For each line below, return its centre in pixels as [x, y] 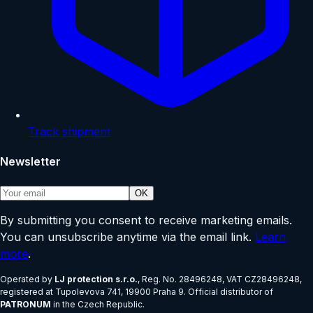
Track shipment [69, 131]
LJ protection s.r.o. [96, 279]
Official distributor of [231, 292]
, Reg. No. [158, 279]
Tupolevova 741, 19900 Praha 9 [119, 292]
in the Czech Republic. [99, 305]
